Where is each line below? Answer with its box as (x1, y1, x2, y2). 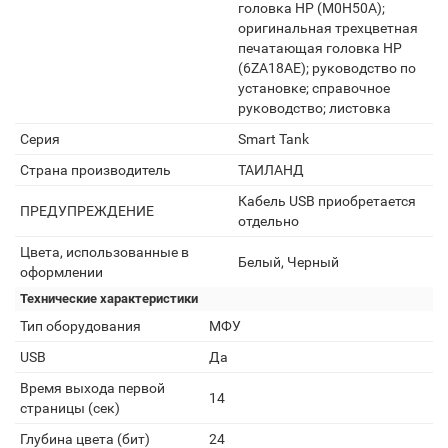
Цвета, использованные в (20, 244, 189, 260)
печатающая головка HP (238, 40, 402, 56)
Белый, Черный (238, 254, 339, 270)
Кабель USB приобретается (238, 193, 416, 209)
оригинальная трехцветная (238, 20, 418, 36)
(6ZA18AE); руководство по (238, 60, 416, 76)
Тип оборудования (20, 318, 141, 334)
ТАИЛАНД (238, 162, 304, 178)
